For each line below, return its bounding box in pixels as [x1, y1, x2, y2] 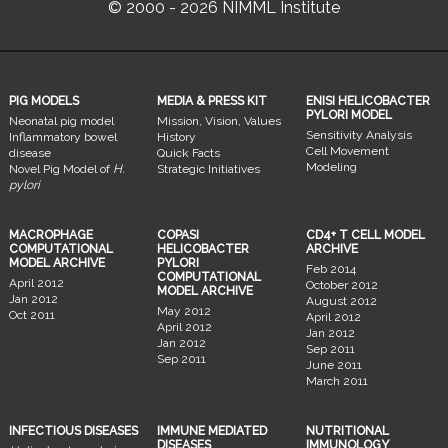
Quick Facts [157, 145, 221, 160]
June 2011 [305, 357, 362, 372]
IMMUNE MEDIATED [157, 423, 268, 438]
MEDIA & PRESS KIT [157, 93, 268, 108]
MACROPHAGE [9, 227, 94, 242]
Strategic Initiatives [157, 161, 261, 176]
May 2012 [157, 303, 212, 318]
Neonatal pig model [9, 113, 115, 128]
